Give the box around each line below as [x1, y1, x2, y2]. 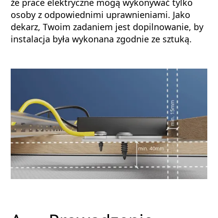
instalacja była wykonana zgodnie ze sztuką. [11, 33, 192, 45]
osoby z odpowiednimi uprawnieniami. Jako [11, 9, 191, 20]
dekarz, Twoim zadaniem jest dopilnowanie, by [11, 21, 204, 33]
